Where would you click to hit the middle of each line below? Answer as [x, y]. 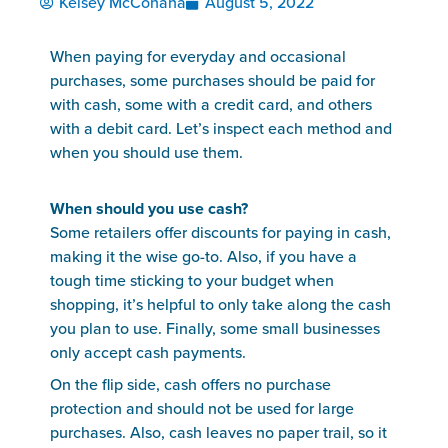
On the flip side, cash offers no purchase [190, 385]
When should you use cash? [149, 209]
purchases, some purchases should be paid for [212, 81]
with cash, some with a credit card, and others [211, 105]
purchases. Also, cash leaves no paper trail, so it [218, 433]
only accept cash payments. [150, 353]
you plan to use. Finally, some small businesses [215, 329]
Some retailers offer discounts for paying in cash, [220, 233]
